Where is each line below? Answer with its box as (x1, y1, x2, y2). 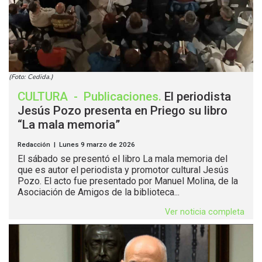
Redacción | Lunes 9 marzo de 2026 (18, 140, 135, 149)
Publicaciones (84, 89, 158, 104)
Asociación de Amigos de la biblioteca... (18, 186, 180, 198)
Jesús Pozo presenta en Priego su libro (18, 103, 227, 118)
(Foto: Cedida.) (9, 72, 53, 81)
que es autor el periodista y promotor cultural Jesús (18, 164, 229, 175)
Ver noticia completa (165, 206, 244, 217)
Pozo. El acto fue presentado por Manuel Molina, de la (18, 175, 238, 187)
